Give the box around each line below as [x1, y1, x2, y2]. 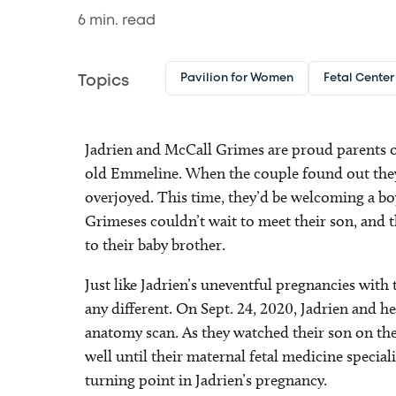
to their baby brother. [85, 235, 225, 255]
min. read [86, 13, 156, 27]
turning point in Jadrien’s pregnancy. [85, 370, 327, 390]
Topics [78, 74, 129, 88]
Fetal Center [323, 73, 394, 83]
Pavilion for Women [179, 73, 293, 83]
